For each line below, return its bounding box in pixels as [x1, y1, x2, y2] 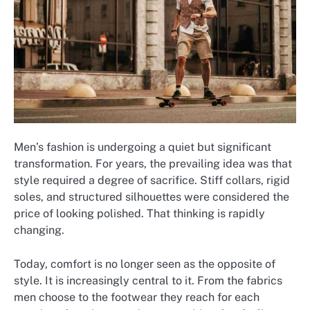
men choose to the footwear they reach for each [14, 290, 259, 304]
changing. [14, 224, 64, 237]
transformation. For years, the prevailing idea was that [14, 157, 292, 171]
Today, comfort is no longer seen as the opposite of [14, 257, 275, 271]
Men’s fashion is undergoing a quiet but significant [14, 140, 271, 154]
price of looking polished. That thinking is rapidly [14, 207, 265, 221]
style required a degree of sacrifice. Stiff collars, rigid [14, 174, 290, 188]
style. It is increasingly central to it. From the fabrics [14, 273, 282, 287]
